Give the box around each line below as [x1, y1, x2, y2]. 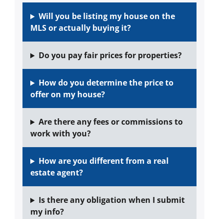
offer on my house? [30, 89, 105, 100]
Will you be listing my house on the [38, 11, 175, 22]
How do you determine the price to [38, 77, 174, 88]
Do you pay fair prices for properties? [38, 50, 182, 61]
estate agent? [30, 167, 83, 178]
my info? [30, 206, 64, 218]
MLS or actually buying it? [30, 22, 131, 34]
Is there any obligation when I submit [38, 195, 185, 206]
